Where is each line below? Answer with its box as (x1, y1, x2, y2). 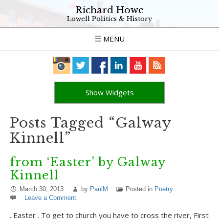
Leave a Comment (24, 194, 76, 201)
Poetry (154, 185, 173, 193)
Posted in (126, 185, 154, 193)
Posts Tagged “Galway (10, 114, 171, 131)
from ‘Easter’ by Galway (10, 155, 165, 169)
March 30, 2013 (20, 185, 64, 193)
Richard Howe (75, 4, 144, 16)
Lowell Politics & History (67, 15, 152, 23)
